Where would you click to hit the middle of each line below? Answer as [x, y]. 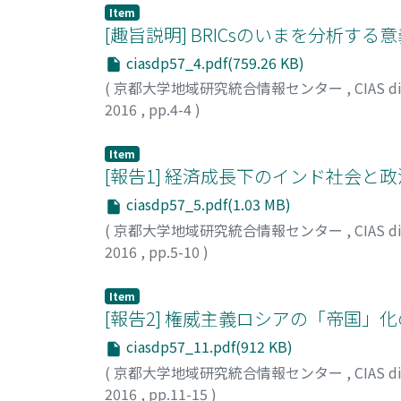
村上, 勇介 [137, 131]
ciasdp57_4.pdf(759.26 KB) [213, 62]
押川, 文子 [137, 273]
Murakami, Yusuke [238, 131]
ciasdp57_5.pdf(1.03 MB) [207, 205]
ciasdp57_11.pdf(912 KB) [208, 346]
